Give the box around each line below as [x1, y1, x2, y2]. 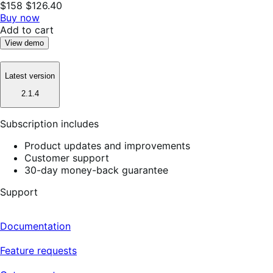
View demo [5, 38, 44, 48]
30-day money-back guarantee [24, 163, 168, 176]
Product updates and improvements [24, 139, 190, 152]
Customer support [24, 151, 109, 164]
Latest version [5, 71, 55, 81]
